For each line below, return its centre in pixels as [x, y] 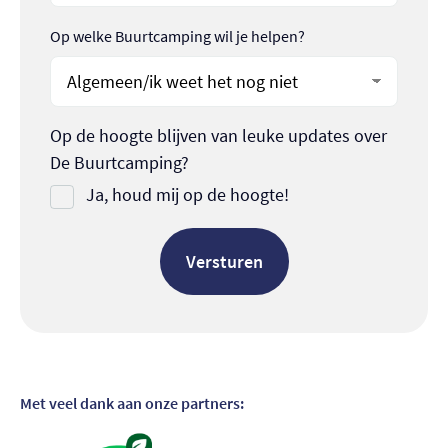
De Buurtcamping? [119, 163]
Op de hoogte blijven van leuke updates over [218, 136]
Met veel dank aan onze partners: [132, 403]
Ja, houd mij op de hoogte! [187, 195]
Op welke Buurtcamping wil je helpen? [177, 36]
